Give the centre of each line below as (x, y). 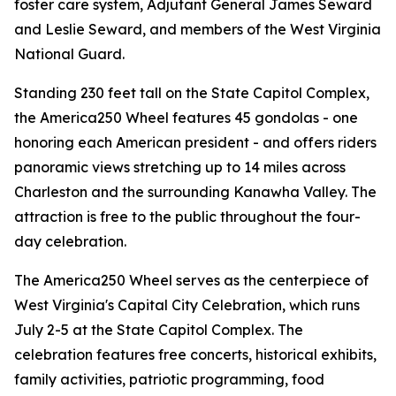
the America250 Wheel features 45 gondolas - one (186, 118)
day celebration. (70, 241)
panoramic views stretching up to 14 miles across (180, 167)
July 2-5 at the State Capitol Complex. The (159, 330)
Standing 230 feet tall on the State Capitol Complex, (192, 93)
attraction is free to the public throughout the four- (187, 217)
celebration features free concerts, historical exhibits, (195, 354)
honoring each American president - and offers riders (195, 142)
